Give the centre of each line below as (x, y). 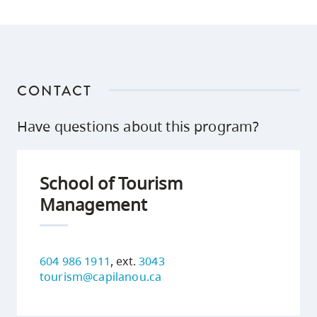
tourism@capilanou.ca (101, 276)
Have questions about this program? (138, 126)
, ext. (125, 261)
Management (93, 204)
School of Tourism (111, 183)
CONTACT (54, 91)
